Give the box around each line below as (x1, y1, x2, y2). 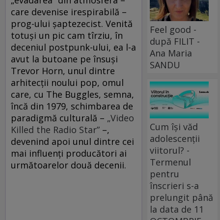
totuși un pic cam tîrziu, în (11, 29, 123, 41)
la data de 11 (150, 203, 204, 215)
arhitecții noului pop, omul (11, 76, 124, 88)
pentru (150, 167, 180, 180)
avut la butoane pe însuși (11, 53, 118, 65)
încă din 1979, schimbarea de (11, 100, 133, 112)
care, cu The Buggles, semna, (11, 88, 134, 100)
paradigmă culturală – (11, 111, 107, 124)
